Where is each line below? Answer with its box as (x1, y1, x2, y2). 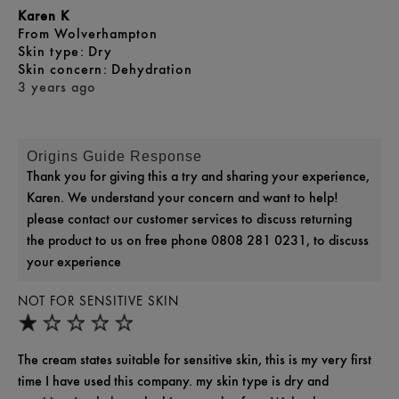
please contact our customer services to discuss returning (27, 209, 352, 227)
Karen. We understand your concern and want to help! (27, 188, 338, 206)
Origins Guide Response (27, 148, 202, 164)
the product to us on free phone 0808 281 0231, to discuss (27, 231, 369, 248)
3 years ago (18, 77, 96, 95)
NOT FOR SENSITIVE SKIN (18, 293, 179, 309)
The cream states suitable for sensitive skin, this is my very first (18, 350, 371, 368)
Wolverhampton (54, 24, 158, 42)
